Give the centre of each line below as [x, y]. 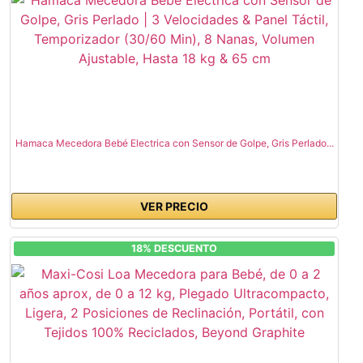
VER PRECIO [174, 207]
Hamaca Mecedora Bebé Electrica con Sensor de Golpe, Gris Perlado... [174, 143]
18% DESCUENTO [174, 248]
